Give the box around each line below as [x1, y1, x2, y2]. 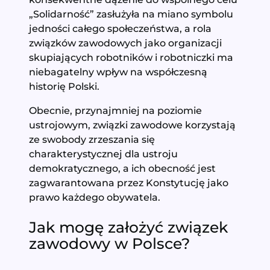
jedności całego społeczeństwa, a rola [29, 22, 212, 34]
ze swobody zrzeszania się [29, 133, 155, 146]
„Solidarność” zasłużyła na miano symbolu [29, 7, 234, 20]
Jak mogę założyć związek [29, 218, 228, 236]
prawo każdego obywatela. [29, 191, 163, 204]
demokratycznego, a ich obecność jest [29, 162, 216, 175]
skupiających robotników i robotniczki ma [29, 51, 234, 63]
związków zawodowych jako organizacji [29, 36, 222, 49]
